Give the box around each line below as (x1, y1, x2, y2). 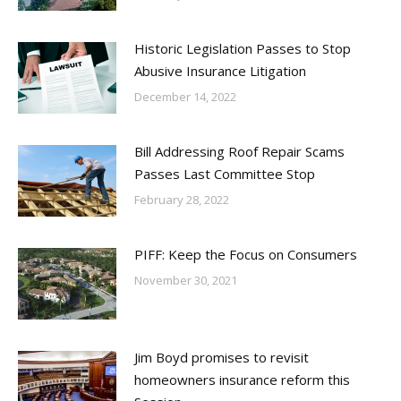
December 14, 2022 (134, 89, 236, 105)
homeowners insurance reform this (134, 371, 350, 388)
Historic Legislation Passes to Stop (134, 39, 351, 57)
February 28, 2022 (134, 192, 229, 208)
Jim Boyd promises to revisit (134, 348, 309, 366)
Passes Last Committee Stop (134, 165, 315, 183)
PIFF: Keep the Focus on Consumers (134, 245, 357, 263)
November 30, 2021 (134, 272, 237, 288)
